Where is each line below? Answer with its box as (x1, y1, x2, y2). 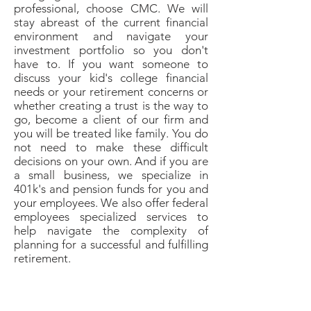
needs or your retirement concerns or (14, 85, 208, 99)
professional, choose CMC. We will (14, 1, 208, 15)
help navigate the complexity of (14, 224, 208, 237)
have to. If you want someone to (14, 57, 208, 71)
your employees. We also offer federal (14, 196, 208, 210)
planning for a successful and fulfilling (14, 237, 208, 251)
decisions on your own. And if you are (14, 154, 208, 168)
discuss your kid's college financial (14, 71, 208, 85)
